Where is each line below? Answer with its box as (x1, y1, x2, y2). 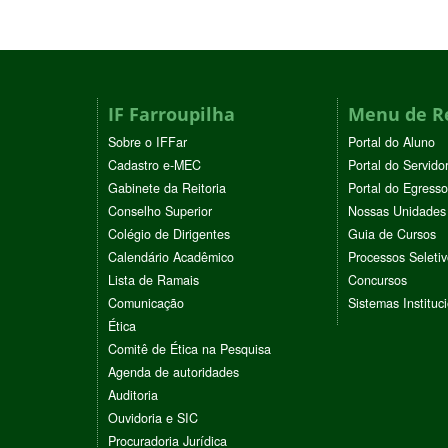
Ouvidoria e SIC (108, 409, 198, 428)
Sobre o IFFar (108, 133, 187, 152)
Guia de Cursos (348, 225, 436, 244)
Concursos (348, 271, 407, 290)
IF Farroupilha (108, 102, 235, 127)
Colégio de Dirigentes (108, 225, 230, 244)
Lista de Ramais (108, 271, 199, 290)
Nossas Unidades (348, 202, 446, 221)
